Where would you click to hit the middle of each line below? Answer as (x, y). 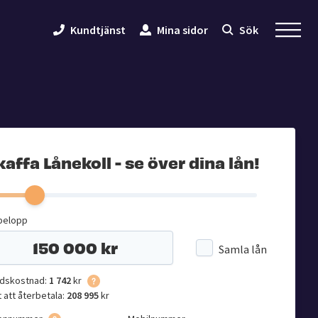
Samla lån (243, 249)
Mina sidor (183, 30)
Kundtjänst (98, 30)
